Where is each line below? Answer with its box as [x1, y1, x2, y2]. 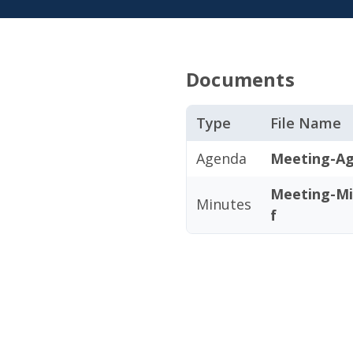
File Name [270, 113, 341, 132]
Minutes [196, 195, 251, 214]
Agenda [196, 149, 247, 168]
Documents [186, 66, 295, 92]
